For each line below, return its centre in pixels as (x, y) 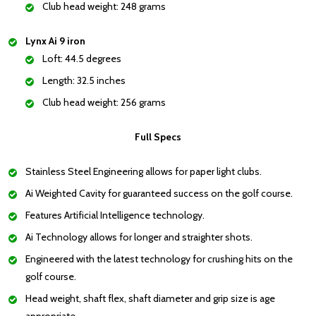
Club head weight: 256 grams (104, 103)
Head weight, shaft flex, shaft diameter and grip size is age (150, 299)
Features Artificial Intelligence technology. (115, 215)
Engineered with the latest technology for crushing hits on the (159, 259)
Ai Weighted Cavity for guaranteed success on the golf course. (159, 194)
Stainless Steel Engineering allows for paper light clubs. (144, 172)
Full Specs (158, 137)
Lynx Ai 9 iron (55, 41)
